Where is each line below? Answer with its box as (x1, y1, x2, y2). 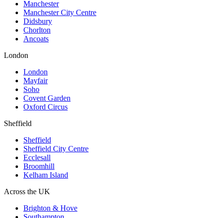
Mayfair (23, 76, 48, 85)
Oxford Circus (23, 103, 68, 111)
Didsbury (23, 17, 52, 26)
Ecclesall (23, 153, 51, 162)
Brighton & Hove (23, 204, 77, 213)
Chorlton (23, 26, 51, 35)
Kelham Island (23, 171, 68, 180)
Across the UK (4, 187, 50, 196)
